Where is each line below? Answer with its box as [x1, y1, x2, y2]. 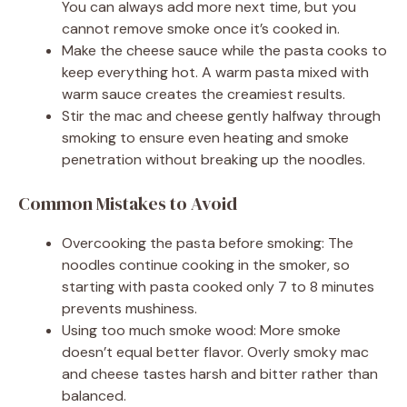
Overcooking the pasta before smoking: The [62, 233, 353, 253]
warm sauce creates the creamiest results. [62, 84, 345, 104]
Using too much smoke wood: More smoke [62, 321, 341, 341]
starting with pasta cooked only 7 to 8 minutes [62, 277, 374, 297]
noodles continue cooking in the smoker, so [62, 255, 350, 275]
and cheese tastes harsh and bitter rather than [62, 364, 378, 384]
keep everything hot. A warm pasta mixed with [62, 63, 369, 83]
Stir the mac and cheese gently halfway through [62, 106, 381, 126]
